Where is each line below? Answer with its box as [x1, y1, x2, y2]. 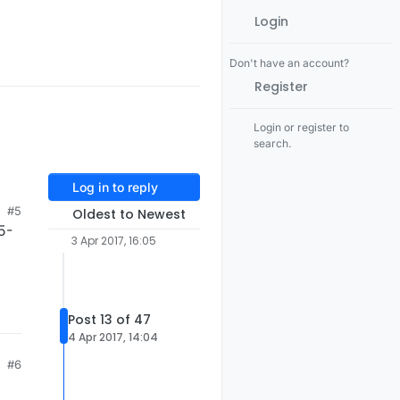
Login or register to [254, 121, 350, 134]
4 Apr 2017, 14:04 [68, 329, 158, 345]
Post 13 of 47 [68, 310, 151, 329]
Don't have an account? [229, 56, 349, 70]
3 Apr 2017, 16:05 [71, 233, 156, 249]
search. [254, 137, 292, 150]
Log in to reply [71, 179, 158, 196]
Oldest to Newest [71, 205, 186, 224]
